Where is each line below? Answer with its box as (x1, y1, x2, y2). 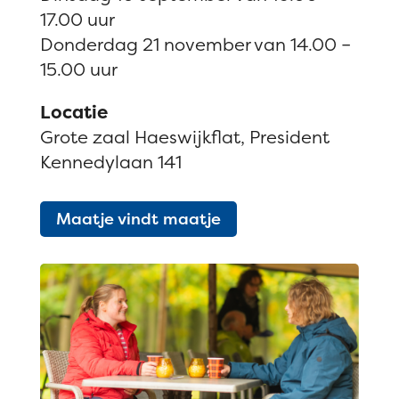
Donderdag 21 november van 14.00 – (39, 31, 351, 56)
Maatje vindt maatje (55, 208, 221, 231)
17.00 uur (39, 6, 115, 31)
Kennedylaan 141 (39, 149, 182, 174)
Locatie (39, 99, 108, 124)
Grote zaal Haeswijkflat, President (39, 124, 330, 149)
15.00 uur (39, 56, 118, 81)
